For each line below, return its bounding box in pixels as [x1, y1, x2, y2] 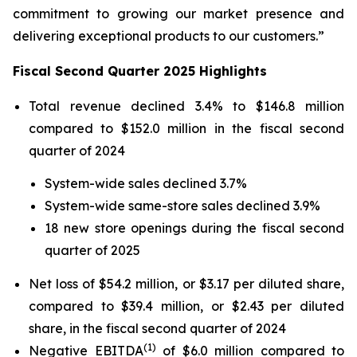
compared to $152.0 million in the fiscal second [29, 120, 344, 136]
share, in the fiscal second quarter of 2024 [29, 320, 286, 336]
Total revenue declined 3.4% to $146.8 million [29, 98, 344, 114]
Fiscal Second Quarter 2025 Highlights [13, 63, 267, 79]
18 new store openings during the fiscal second [45, 220, 344, 237]
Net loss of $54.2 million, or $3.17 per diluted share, [29, 275, 344, 292]
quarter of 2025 [45, 242, 140, 259]
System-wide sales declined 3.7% [45, 175, 247, 192]
